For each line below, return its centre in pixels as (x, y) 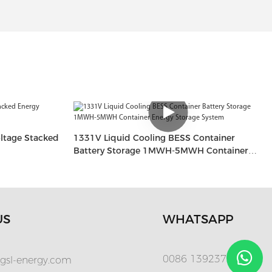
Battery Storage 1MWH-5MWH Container (161, 150)
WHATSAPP (198, 219)
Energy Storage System (123, 163)
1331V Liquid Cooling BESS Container (154, 138)
